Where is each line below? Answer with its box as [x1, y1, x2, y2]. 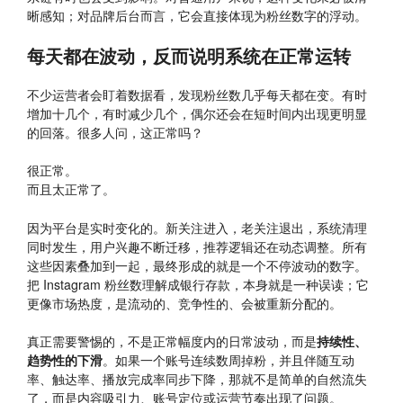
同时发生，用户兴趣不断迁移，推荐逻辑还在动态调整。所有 [27, 237, 367, 255]
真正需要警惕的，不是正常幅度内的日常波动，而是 [27, 331, 317, 350]
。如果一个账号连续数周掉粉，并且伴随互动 [103, 350, 354, 369]
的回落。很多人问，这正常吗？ [27, 123, 203, 142]
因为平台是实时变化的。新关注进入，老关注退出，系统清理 [27, 218, 367, 237]
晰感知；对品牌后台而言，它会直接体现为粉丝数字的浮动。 [27, 5, 367, 24]
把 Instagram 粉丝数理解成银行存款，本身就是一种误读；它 [27, 274, 369, 293]
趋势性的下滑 [27, 350, 103, 369]
